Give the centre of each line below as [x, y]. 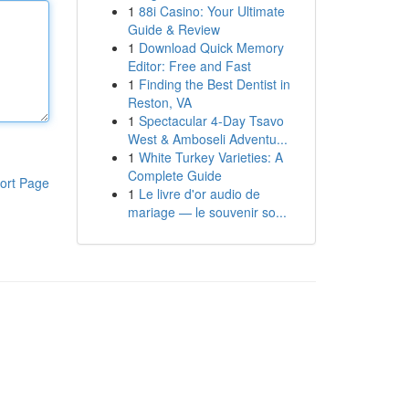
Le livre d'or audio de [199, 194]
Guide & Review [173, 29]
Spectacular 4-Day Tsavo [211, 121]
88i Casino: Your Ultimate [211, 11]
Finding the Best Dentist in [214, 84]
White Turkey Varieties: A [210, 157]
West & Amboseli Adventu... [207, 139]
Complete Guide [174, 175]
